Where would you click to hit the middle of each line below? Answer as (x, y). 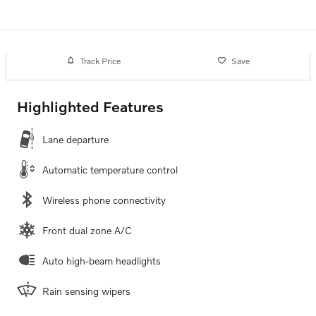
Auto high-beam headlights (102, 261)
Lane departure (75, 140)
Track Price (100, 61)
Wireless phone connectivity (104, 200)
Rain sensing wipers (86, 291)
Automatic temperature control (110, 170)
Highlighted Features (90, 107)
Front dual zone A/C (87, 231)
